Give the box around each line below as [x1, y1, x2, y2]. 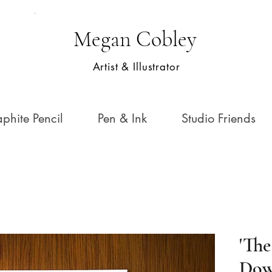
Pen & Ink [98, 110, 147, 126]
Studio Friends [181, 110, 256, 126]
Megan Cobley [73, 26, 197, 52]
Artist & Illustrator [92, 60, 180, 73]
